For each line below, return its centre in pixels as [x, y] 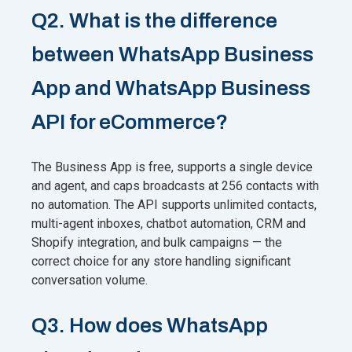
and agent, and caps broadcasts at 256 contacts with [175, 185]
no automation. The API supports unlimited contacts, [174, 204]
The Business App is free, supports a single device [172, 167]
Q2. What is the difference [154, 20]
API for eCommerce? [130, 121]
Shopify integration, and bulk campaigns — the [157, 242]
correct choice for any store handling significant [161, 261]
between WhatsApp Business [172, 54]
